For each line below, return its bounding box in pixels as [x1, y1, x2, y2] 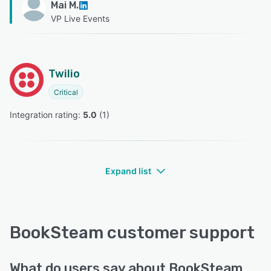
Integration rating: [10, 109, 83, 120]
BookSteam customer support [10, 223, 255, 243]
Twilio [48, 67, 80, 81]
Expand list [105, 166, 151, 177]
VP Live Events [51, 13, 109, 24]
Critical [54, 88, 78, 97]
